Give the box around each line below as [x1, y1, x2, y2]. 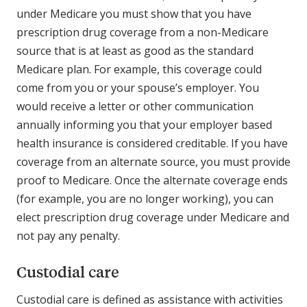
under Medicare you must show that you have [16, 6, 251, 22]
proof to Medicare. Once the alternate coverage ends [16, 173, 288, 188]
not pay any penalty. [16, 228, 123, 244]
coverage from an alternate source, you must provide [16, 154, 291, 170]
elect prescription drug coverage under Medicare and [16, 210, 289, 225]
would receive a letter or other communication [16, 99, 254, 114]
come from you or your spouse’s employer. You [16, 80, 259, 96]
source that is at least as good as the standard [16, 43, 254, 59]
